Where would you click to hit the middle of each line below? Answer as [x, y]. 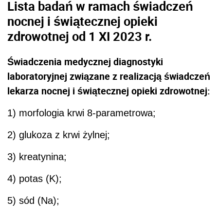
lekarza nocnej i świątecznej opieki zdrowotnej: [109, 91]
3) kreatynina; [37, 157]
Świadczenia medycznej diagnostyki [85, 62]
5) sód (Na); [33, 201]
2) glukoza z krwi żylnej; [59, 135]
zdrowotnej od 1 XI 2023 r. [80, 36]
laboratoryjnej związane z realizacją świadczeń [109, 76]
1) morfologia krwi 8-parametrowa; [82, 113]
